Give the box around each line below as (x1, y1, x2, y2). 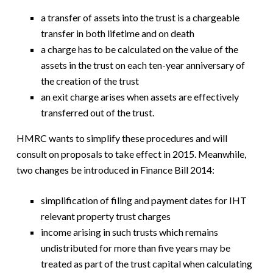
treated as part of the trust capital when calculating (40, 257, 252, 269)
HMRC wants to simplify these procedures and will (16, 132, 227, 144)
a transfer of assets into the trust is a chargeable (40, 11, 239, 23)
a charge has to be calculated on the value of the (40, 43, 238, 55)
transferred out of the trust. (40, 106, 154, 118)
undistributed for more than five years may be (40, 241, 230, 253)
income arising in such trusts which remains (40, 225, 218, 238)
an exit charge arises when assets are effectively (40, 90, 239, 102)
